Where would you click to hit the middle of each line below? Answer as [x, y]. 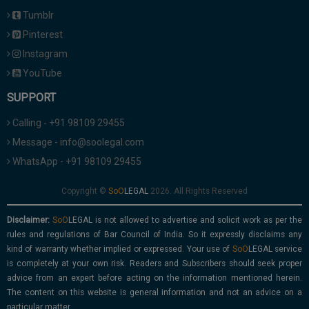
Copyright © [85, 191]
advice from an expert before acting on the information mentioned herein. [154, 278]
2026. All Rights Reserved [198, 191]
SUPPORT [31, 98]
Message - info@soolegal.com [77, 142]
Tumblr [37, 16]
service [287, 249]
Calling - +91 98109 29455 [68, 123]
